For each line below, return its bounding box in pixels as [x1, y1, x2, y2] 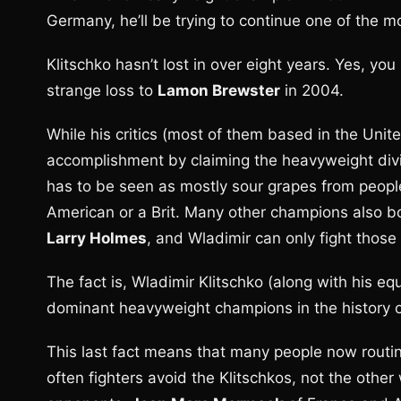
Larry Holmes [47, 229, 147, 247]
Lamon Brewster [158, 81, 280, 99]
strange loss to [47, 81, 158, 99]
